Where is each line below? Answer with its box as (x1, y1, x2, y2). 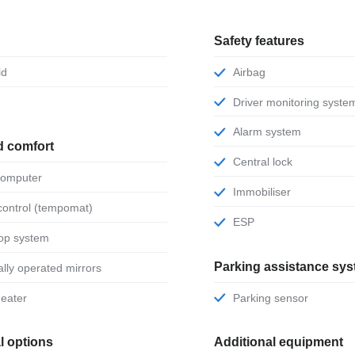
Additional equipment (213, 335, 343, 349)
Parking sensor (239, 291, 308, 304)
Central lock (240, 155, 292, 169)
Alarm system (239, 125, 301, 139)
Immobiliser (235, 185, 291, 198)
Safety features (213, 33, 304, 48)
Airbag (239, 65, 265, 78)
